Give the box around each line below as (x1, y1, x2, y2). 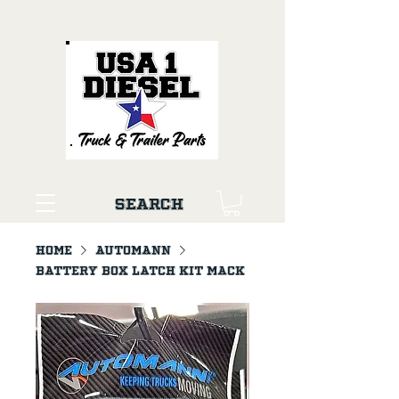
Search (115, 195, 183, 213)
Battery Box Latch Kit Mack (36, 264, 245, 277)
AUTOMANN (95, 243, 171, 256)
